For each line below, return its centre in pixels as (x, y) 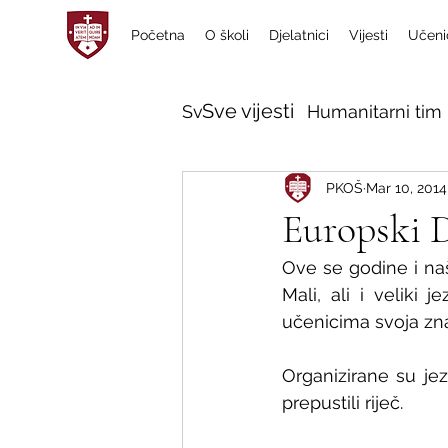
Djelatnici (299, 35)
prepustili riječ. (342, 402)
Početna (158, 35)
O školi (227, 35)
